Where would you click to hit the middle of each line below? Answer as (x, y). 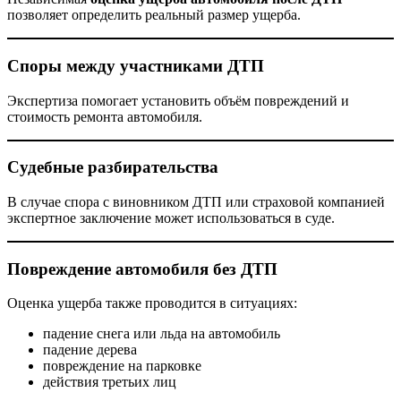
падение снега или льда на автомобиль (162, 334)
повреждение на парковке (122, 366)
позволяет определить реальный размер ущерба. (154, 15)
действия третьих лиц (110, 382)
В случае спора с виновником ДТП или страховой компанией (196, 202)
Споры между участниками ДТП (136, 65)
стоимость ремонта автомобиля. (105, 116)
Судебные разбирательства (113, 167)
